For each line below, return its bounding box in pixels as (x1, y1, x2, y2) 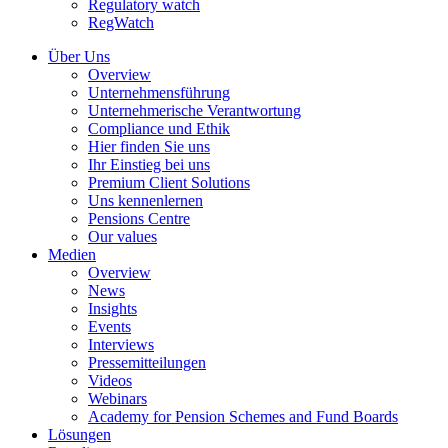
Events (88, 318, 131, 336)
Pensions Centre (88, 210, 190, 228)
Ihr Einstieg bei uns (88, 156, 210, 174)
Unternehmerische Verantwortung (88, 102, 301, 120)
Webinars (88, 390, 147, 408)
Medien (48, 246, 96, 264)
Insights (88, 300, 137, 318)
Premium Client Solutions (88, 174, 250, 192)
